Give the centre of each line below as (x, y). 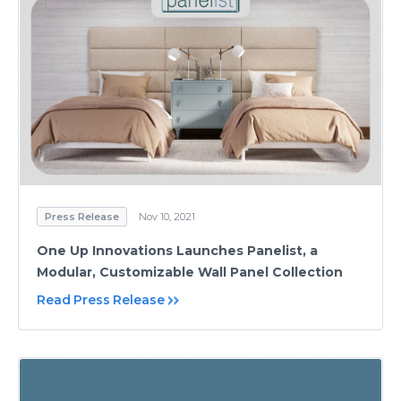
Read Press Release (101, 300)
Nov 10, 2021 (167, 217)
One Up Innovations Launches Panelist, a (177, 251)
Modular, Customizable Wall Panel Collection (190, 273)
